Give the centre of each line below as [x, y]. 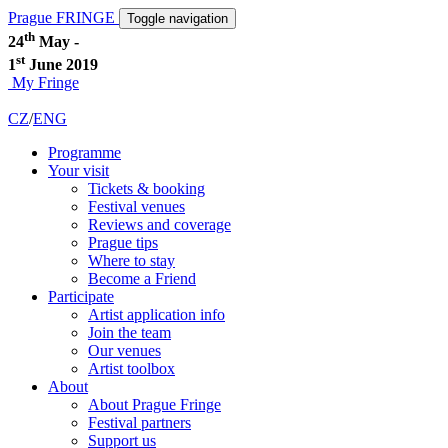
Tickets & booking [146, 188]
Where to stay [131, 260]
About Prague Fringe [154, 404]
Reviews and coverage [159, 224]
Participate [81, 296]
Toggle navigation [177, 18]
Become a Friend [142, 278]
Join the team [129, 332]
